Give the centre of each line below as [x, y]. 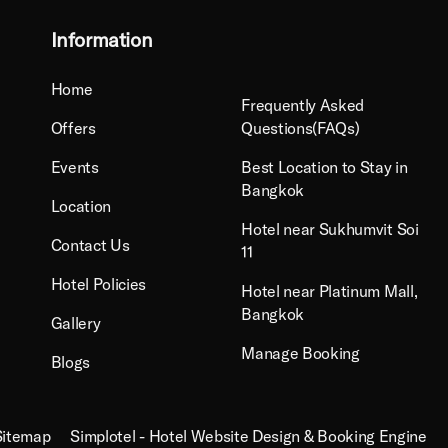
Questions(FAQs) [300, 127]
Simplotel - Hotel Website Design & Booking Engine [248, 435]
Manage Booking [300, 352]
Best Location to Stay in [324, 166]
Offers [73, 127]
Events [74, 166]
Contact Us [90, 244]
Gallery [75, 322]
